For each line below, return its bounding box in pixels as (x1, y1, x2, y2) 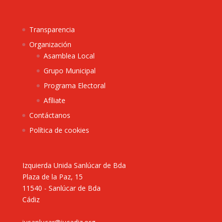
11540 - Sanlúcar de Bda (22, 183, 101, 193)
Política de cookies (29, 125, 89, 135)
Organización (29, 39, 71, 49)
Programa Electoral (43, 80, 106, 90)
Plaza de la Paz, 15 (22, 172, 83, 181)
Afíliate (43, 95, 65, 105)
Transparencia (29, 24, 75, 34)
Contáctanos (29, 110, 70, 120)
